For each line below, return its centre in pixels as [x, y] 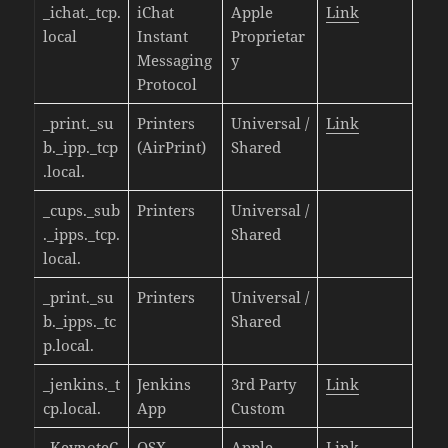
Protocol [166, 83]
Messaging [174, 59]
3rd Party [263, 383]
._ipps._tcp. [81, 233]
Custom [257, 407]
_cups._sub [81, 209]
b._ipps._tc [79, 320]
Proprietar [267, 35]
